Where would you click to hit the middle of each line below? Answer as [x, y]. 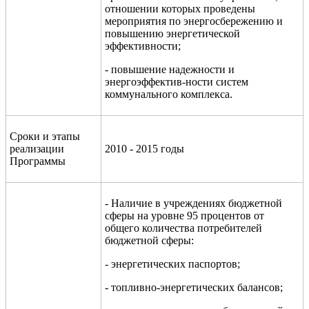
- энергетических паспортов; [172, 263]
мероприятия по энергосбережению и [194, 21]
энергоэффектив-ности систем [177, 81]
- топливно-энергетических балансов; [194, 287]
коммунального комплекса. [169, 94]
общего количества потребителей [183, 228]
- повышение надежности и [170, 69]
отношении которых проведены [180, 8]
